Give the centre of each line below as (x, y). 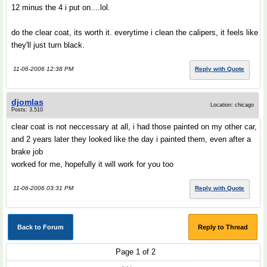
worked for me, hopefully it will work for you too (92, 164)
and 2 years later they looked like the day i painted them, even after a (131, 139)
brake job (27, 152)
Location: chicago (232, 105)
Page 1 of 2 (136, 252)
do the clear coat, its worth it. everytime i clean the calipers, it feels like (135, 32)
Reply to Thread (223, 227)
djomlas (27, 102)
